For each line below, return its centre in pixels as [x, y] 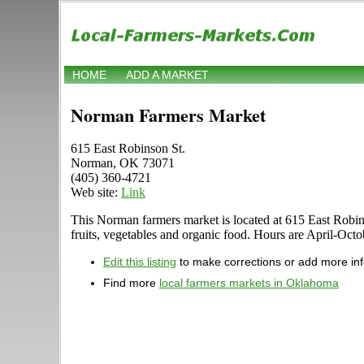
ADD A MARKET [167, 75]
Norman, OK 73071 [123, 163]
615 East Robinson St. [128, 149]
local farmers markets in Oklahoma [249, 283]
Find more [131, 283]
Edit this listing [140, 262]
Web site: [96, 193]
